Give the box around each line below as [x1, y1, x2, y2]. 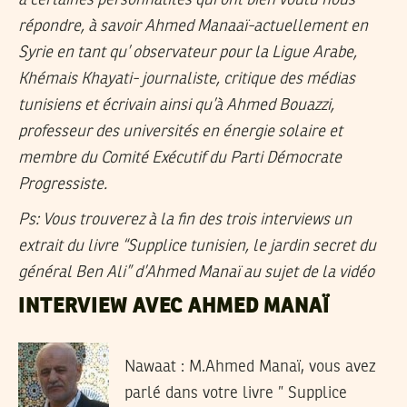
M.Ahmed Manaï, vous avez [184, 359, 375, 376]
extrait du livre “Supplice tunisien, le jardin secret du [18, 237, 376, 254]
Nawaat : [124, 359, 184, 376]
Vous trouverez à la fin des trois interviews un [39, 211, 352, 228]
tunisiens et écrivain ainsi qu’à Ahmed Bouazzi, [18, 97, 334, 114]
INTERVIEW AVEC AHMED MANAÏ [18, 296, 330, 317]
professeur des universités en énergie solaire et [18, 124, 342, 141]
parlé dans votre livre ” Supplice [124, 385, 347, 402]
